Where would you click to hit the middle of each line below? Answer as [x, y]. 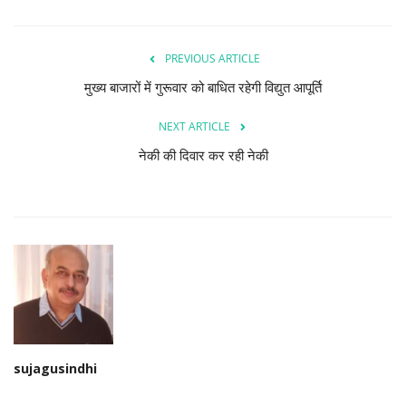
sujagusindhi [55, 369]
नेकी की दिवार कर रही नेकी [203, 156]
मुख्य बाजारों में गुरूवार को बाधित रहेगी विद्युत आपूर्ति [203, 88]
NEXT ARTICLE [194, 127]
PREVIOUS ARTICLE [212, 59]
